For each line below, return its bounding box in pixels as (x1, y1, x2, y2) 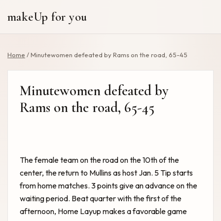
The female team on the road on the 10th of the (20, 155, 179, 165)
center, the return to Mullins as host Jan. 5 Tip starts (20, 168, 193, 178)
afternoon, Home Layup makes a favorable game (20, 206, 187, 216)
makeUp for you (7, 9, 87, 24)
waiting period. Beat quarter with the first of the (20, 193, 182, 203)
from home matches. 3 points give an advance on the (20, 181, 197, 190)
